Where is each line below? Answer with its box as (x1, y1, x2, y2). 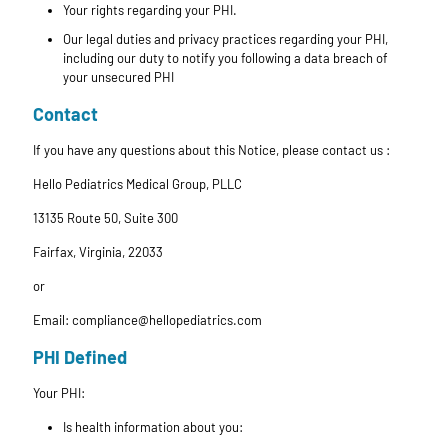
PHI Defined (33, 346, 127, 369)
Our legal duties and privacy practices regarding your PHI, (63, 31, 388, 48)
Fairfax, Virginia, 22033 (33, 244, 163, 261)
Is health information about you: (63, 419, 243, 436)
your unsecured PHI (63, 69, 174, 86)
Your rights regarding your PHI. (63, 2, 237, 19)
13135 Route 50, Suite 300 (33, 210, 181, 227)
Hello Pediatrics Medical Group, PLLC (33, 176, 245, 193)
